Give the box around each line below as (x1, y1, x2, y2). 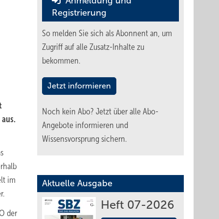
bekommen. (42, 56, 80, 66)
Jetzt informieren (47, 82, 111, 90)
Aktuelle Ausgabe (42, 178, 112, 188)
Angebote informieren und (42, 120, 128, 130)
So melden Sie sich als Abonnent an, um (42, 28, 172, 38)
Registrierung (52, 8, 107, 18)
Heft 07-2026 (101, 198, 174, 211)
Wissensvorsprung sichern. (42, 134, 127, 144)
